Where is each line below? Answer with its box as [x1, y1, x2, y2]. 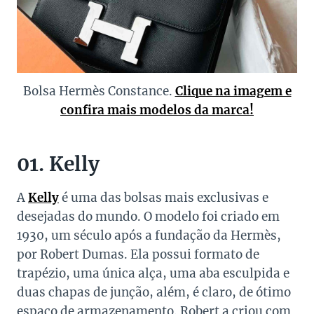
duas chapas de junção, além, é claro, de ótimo [17, 285, 291, 301]
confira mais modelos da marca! [60, 102, 254, 118]
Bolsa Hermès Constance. [22, 83, 175, 100]
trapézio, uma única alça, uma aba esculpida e [17, 266, 289, 282]
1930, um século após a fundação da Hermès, [17, 228, 281, 244]
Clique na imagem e [175, 83, 292, 100]
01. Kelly [17, 151, 100, 177]
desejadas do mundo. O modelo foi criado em [17, 209, 280, 225]
